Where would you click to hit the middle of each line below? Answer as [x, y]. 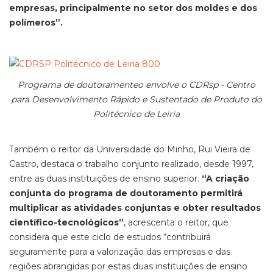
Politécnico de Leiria [136, 114]
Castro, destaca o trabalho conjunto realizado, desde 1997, [131, 164]
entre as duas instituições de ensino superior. [105, 179]
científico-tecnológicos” [66, 222]
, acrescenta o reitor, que [176, 222]
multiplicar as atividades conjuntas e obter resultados [135, 208]
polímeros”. [36, 23]
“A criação [225, 179]
